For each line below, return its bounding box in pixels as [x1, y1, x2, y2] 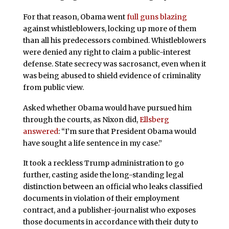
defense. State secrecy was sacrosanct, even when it [22, 59, 206, 68]
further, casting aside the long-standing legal [22, 170, 184, 180]
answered [22, 126, 58, 136]
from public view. [22, 82, 84, 92]
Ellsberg [139, 114, 169, 124]
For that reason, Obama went [22, 12, 127, 21]
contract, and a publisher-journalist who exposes [22, 205, 196, 215]
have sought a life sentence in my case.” [22, 138, 162, 148]
